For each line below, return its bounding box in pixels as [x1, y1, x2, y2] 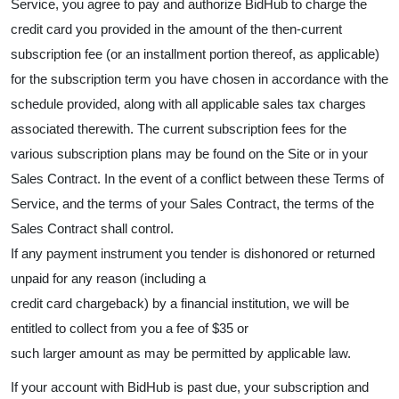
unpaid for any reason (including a [11, 271, 206, 286]
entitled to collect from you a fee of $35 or [11, 321, 248, 336]
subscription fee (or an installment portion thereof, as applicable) [11, 46, 379, 61]
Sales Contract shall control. [11, 221, 174, 236]
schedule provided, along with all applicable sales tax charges [11, 96, 366, 111]
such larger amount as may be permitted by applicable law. [11, 346, 351, 361]
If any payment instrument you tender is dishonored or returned [11, 246, 375, 261]
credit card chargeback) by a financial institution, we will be [11, 296, 349, 311]
